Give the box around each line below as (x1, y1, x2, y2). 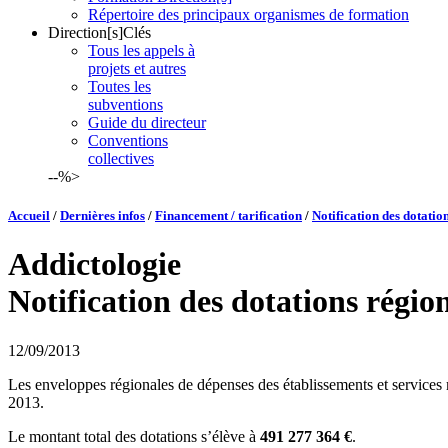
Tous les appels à (88, 41, 195, 59)
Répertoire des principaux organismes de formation (88, 5, 409, 23)
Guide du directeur (88, 113, 206, 131)
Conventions (88, 131, 168, 149)
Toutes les (88, 77, 151, 95)
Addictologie (8, 246, 181, 283)
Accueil (8, 208, 50, 224)
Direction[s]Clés (48, 23, 151, 41)
